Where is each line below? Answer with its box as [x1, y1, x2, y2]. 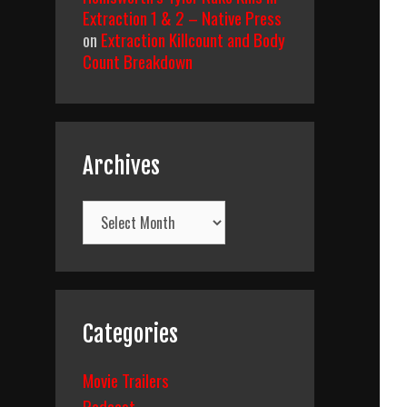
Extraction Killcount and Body [101, 26, 285, 52]
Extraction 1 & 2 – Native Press [83, 5, 282, 30]
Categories [83, 320, 178, 348]
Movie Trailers [83, 367, 169, 392]
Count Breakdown [83, 48, 193, 74]
